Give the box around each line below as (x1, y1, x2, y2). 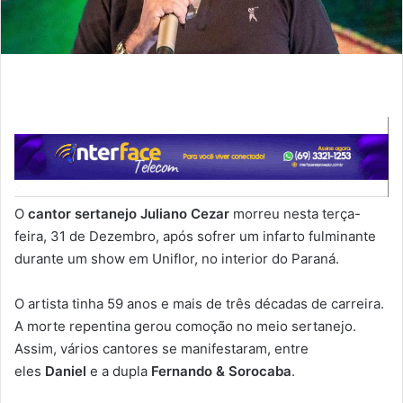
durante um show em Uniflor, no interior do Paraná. (14, 250, 339, 268)
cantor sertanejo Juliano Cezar (28, 205, 229, 223)
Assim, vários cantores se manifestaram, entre (14, 340, 309, 358)
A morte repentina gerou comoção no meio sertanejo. (14, 318, 356, 336)
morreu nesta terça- (229, 205, 361, 223)
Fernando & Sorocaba (151, 363, 291, 381)
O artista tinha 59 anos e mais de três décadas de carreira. (14, 295, 384, 313)
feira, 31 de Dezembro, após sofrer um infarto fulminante (14, 228, 376, 246)
